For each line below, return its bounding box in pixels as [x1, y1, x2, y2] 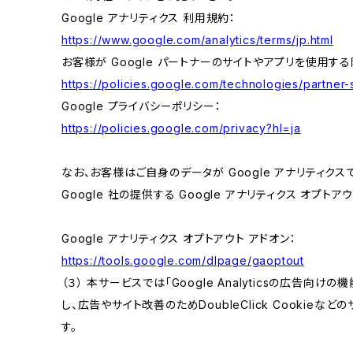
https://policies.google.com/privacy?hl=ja [61, 121, 301, 135]
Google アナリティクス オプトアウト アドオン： [61, 232, 296, 245]
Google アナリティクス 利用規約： [61, 11, 236, 24]
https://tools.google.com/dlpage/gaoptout [61, 254, 304, 267]
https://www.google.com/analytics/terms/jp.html [61, 33, 333, 46]
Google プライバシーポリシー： [61, 99, 221, 113]
